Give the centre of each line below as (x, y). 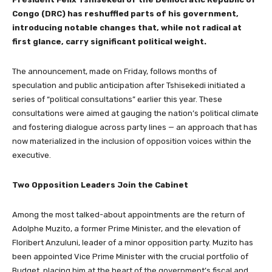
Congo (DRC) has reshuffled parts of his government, (125, 13)
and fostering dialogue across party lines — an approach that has (135, 127)
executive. (32, 155)
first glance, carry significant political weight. (109, 41)
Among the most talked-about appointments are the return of (128, 214)
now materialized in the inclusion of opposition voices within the (132, 141)
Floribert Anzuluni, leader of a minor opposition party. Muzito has (133, 242)
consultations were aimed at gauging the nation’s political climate (135, 113)
